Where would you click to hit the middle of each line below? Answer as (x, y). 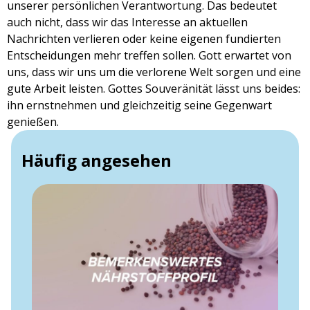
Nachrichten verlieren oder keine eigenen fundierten (144, 39)
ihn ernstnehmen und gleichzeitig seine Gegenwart (139, 106)
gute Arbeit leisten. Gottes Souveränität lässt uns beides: (154, 89)
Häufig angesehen (97, 161)
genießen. (33, 122)
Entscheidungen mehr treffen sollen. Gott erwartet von (149, 56)
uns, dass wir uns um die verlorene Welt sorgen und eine (154, 72)
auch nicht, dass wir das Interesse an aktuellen (127, 22)
